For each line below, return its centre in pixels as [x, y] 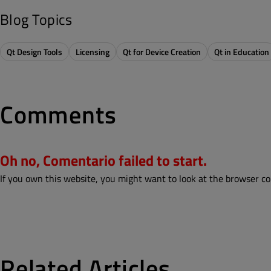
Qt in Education [242, 51]
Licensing [93, 51]
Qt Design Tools [34, 51]
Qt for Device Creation [162, 51]
